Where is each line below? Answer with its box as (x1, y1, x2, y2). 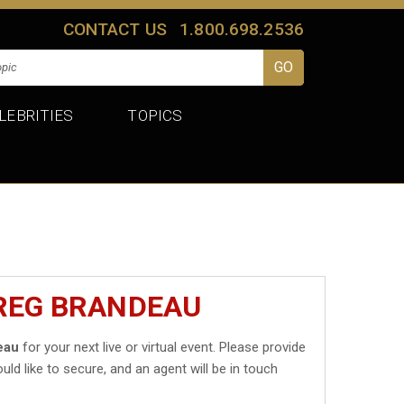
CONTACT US (62, 18, 168, 40)
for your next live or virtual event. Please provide (19, 338, 307, 355)
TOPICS (127, 106, 183, 124)
